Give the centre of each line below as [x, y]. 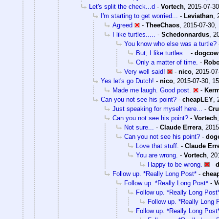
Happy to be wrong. [175, 164]
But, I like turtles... [162, 53]
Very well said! [145, 71]
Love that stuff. [157, 146]
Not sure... [139, 127]
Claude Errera [181, 127]
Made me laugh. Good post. [152, 90]
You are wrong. [157, 155]
